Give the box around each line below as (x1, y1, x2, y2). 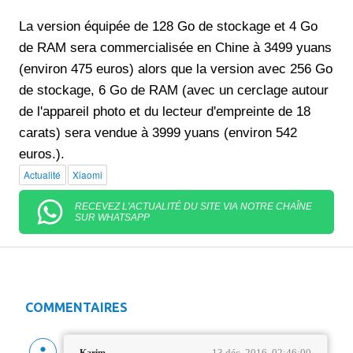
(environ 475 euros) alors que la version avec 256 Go (19, 61, 333, 76)
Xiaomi (72, 168, 102, 182)
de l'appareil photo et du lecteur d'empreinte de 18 (19, 103, 310, 119)
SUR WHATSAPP (75, 211, 150, 223)
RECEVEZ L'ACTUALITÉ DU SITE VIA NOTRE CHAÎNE (75, 200, 313, 212)
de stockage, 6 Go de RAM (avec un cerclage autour (19, 82, 329, 98)
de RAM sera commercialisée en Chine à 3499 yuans (19, 39, 332, 55)
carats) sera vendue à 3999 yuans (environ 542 (19, 124, 297, 140)
